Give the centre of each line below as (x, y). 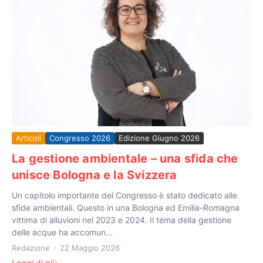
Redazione (31, 247)
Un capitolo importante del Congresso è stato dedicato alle (124, 195)
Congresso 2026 (80, 138)
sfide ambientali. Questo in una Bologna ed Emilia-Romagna (126, 207)
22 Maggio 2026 (90, 247)
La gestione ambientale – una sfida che (125, 158)
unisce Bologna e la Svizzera (95, 175)
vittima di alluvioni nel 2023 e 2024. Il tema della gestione (122, 220)
